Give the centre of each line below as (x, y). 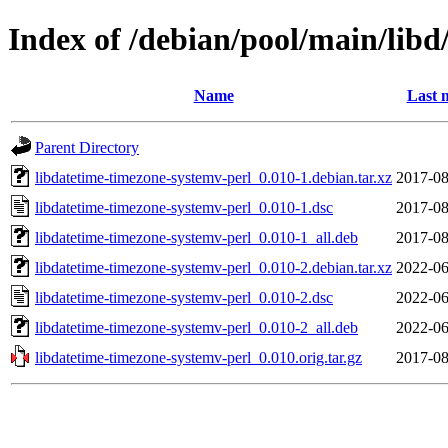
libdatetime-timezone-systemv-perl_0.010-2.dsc (184, 297)
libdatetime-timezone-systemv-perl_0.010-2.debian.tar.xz (213, 267)
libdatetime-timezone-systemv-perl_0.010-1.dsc (184, 207)
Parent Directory (87, 147)
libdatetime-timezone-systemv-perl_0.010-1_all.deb (196, 237)
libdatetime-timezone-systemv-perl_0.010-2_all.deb (196, 327)
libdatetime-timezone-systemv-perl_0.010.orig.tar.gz (198, 357)
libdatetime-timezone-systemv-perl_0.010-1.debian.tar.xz (213, 177)
